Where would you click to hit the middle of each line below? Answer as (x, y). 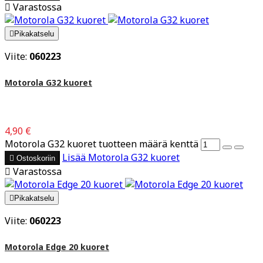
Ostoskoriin (36, 159)
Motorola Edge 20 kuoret (57, 247)
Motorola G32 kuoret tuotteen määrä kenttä (102, 144)
